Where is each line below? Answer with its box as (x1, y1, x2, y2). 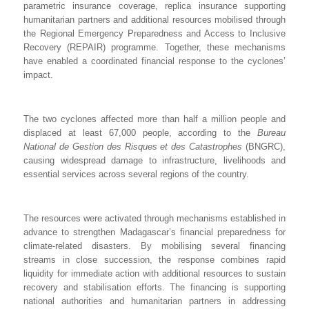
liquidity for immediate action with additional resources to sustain (23, 268, 286, 279)
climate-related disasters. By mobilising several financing (23, 240, 286, 251)
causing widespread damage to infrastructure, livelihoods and (23, 154, 286, 166)
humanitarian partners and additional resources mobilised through (23, 14, 286, 25)
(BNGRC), (246, 141, 286, 152)
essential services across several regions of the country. (23, 168, 249, 179)
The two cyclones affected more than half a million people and (23, 113, 286, 124)
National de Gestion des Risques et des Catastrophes (23, 141, 246, 152)
